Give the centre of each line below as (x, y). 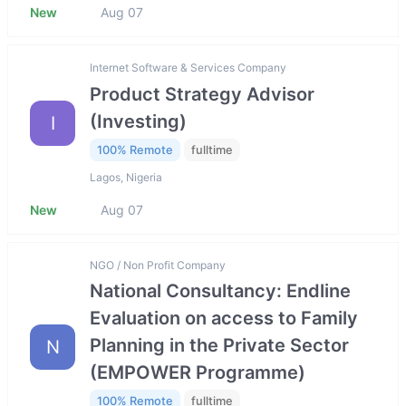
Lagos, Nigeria (126, 178)
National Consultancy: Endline (220, 291)
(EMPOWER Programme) (198, 373)
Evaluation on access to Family (224, 319)
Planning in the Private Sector (219, 346)
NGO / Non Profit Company (158, 266)
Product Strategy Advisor (202, 94)
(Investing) (138, 121)
